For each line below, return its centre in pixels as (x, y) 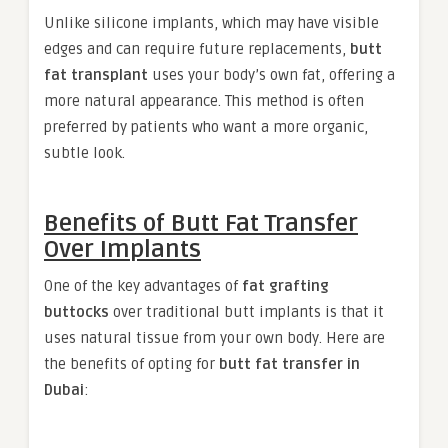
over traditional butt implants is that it (246, 312)
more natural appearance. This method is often (204, 101)
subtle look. (84, 153)
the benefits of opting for (131, 364)
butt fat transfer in (289, 364)
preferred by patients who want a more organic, (206, 127)
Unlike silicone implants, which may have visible (211, 23)
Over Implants (122, 250)
